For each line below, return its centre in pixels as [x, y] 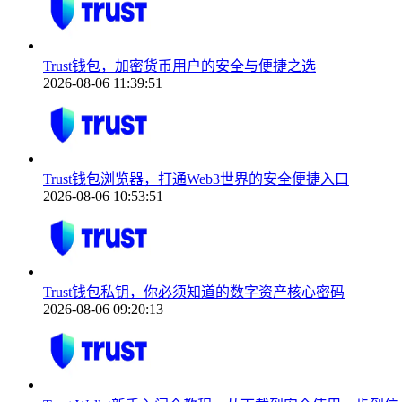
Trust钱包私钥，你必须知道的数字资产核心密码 [194, 292]
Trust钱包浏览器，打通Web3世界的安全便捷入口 [196, 179]
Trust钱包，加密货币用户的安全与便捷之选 [179, 66]
